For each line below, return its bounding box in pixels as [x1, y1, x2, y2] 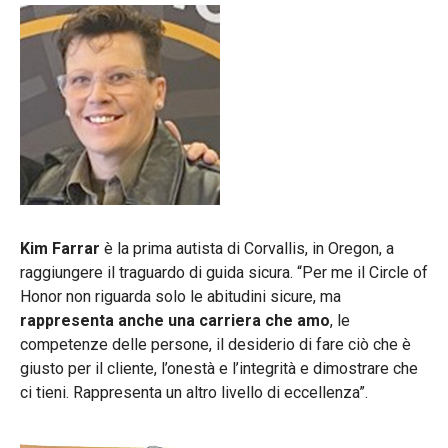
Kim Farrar [20, 238, 100, 258]
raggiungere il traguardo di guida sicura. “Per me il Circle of [20, 262, 428, 282]
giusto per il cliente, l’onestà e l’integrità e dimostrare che [20, 358, 418, 378]
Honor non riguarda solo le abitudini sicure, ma [20, 286, 341, 306]
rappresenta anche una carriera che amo [20, 310, 330, 330]
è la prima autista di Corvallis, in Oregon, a [100, 238, 394, 258]
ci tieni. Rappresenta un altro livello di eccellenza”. [20, 382, 368, 402]
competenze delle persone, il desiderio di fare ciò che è [20, 334, 411, 354]
